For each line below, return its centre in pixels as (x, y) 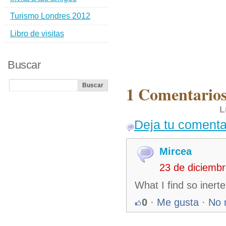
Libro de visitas (37, 34)
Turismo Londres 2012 (50, 16)
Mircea (176, 151)
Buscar (24, 65)
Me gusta (178, 202)
